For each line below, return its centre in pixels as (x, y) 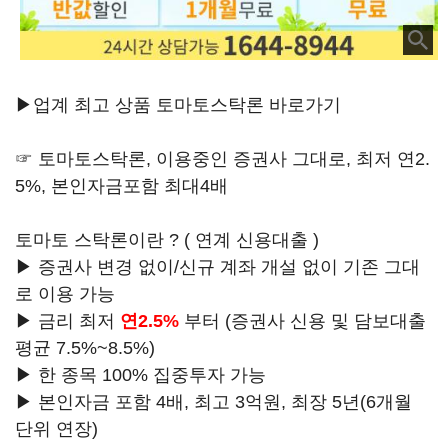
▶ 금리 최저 (67, 321)
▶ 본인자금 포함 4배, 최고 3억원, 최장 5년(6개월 (213, 402)
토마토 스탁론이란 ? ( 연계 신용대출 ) (167, 240)
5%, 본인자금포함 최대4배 (121, 186)
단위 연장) (56, 429)
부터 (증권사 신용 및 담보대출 (302, 321)
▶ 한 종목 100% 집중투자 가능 (140, 375)
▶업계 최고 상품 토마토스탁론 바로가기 (178, 105)
